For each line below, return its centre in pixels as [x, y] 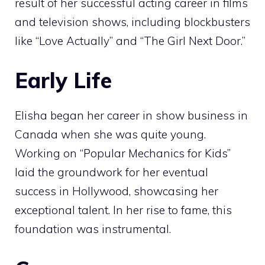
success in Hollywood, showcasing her [117, 191]
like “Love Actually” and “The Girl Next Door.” [130, 41]
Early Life [63, 80]
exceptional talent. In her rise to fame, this [123, 210]
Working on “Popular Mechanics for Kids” [123, 153]
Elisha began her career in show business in [131, 116]
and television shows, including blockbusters [132, 22]
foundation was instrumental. [93, 229]
